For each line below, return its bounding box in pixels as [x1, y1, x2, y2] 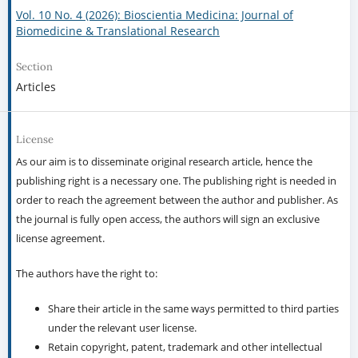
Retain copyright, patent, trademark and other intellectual [47, 340, 322, 355]
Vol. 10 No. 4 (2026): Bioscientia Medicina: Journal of [15, 7, 293, 23]
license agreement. [15, 231, 105, 246]
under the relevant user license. [47, 320, 197, 336]
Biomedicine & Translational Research [15, 23, 220, 39]
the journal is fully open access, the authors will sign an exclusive [15, 212, 320, 227]
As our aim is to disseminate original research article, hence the [15, 154, 312, 169]
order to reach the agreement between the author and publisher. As [15, 193, 338, 208]
